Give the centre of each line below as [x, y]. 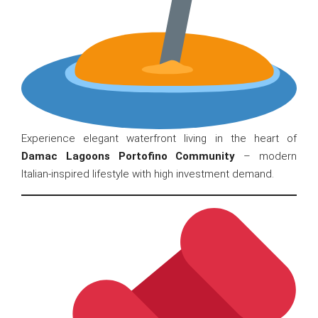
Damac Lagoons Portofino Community [128, 156]
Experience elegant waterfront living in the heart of [159, 138]
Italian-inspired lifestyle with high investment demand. [148, 174]
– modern [266, 156]
